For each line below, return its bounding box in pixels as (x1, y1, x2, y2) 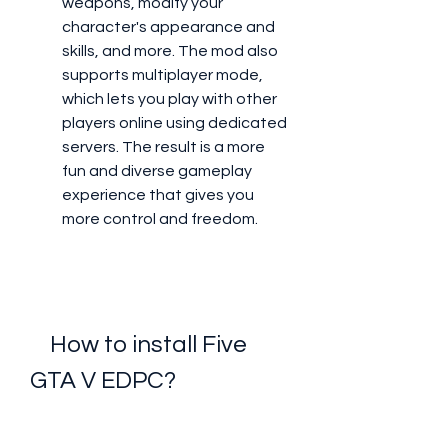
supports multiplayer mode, (62, 67, 263, 83)
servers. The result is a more (62, 139, 265, 155)
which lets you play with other (62, 91, 277, 107)
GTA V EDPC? (30, 368, 176, 393)
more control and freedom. (62, 211, 258, 227)
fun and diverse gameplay (62, 163, 252, 179)
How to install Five (30, 332, 50, 357)
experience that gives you (62, 187, 254, 203)
